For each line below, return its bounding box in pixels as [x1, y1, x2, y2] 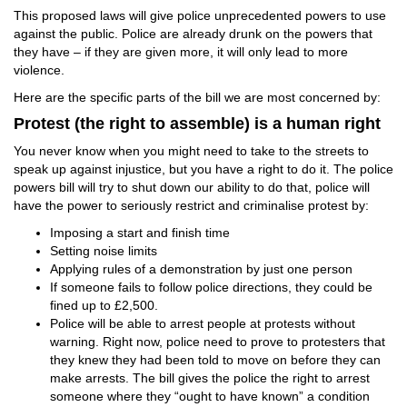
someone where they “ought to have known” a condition [50, 389, 370, 403]
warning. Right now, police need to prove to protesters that [50, 334, 385, 349]
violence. [14, 63, 65, 77]
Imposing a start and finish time [50, 225, 230, 240]
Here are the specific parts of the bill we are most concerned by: [14, 90, 381, 104]
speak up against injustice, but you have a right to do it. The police [14, 162, 393, 176]
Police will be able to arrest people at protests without [50, 316, 355, 331]
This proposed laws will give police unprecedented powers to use [14, 8, 386, 23]
